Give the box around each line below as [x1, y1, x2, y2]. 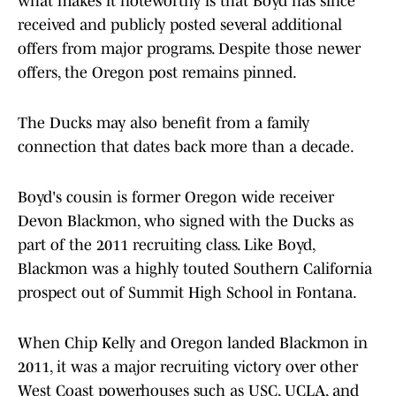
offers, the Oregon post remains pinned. [18, 64, 297, 82]
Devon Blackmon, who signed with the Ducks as [18, 212, 354, 231]
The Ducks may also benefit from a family [18, 114, 309, 133]
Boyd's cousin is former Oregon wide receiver [18, 188, 334, 207]
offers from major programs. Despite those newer [18, 40, 361, 58]
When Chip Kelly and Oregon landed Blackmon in [18, 334, 368, 353]
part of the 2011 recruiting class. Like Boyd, [18, 236, 315, 255]
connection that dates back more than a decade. [18, 138, 354, 156]
